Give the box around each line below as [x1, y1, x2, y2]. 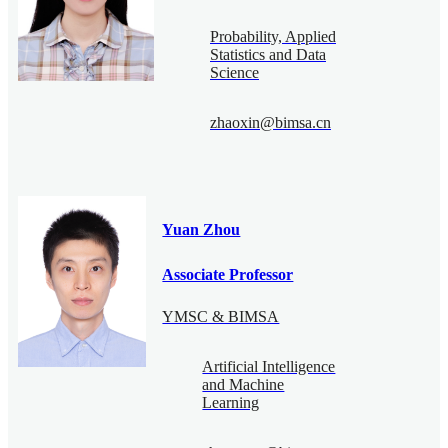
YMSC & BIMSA [162, 308, 280, 326]
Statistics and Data [210, 46, 326, 64]
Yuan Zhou [162, 220, 241, 238]
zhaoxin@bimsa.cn [210, 114, 331, 132]
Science [210, 64, 259, 82]
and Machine [202, 376, 285, 394]
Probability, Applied [210, 28, 336, 46]
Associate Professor [162, 265, 294, 283]
